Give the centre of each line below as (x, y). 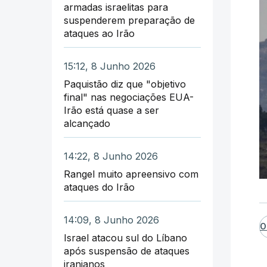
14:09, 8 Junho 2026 (111, 220)
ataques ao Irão (99, 33)
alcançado (87, 123)
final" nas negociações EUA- (129, 97)
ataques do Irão (99, 187)
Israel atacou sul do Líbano (125, 237)
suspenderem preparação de (129, 20)
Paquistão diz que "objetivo (125, 84)
